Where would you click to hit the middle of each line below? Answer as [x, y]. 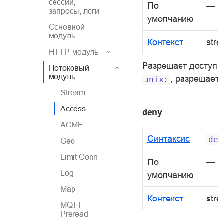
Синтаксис [169, 139]
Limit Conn [79, 157]
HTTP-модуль [73, 52]
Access [73, 109]
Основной [67, 27]
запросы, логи [74, 11]
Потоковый [69, 68]
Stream [73, 92]
